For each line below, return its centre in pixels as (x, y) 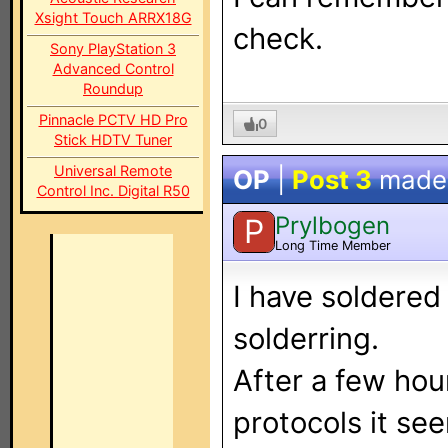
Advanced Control (113, 68)
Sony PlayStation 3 (113, 48)
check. (278, 38)
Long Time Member (333, 245)
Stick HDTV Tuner (113, 139)
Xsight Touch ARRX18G (113, 17)
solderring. (306, 338)
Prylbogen (332, 225)
